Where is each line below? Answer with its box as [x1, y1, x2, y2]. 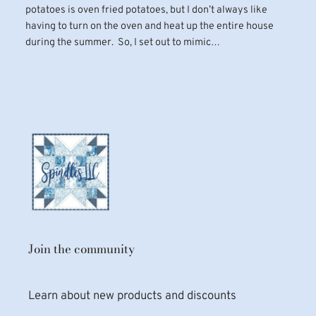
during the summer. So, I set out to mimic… [25, 35, 220, 49]
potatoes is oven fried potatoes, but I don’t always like [25, 3, 267, 17]
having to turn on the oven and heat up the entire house [25, 19, 274, 33]
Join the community [28, 239, 135, 258]
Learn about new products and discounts [28, 288, 236, 304]
